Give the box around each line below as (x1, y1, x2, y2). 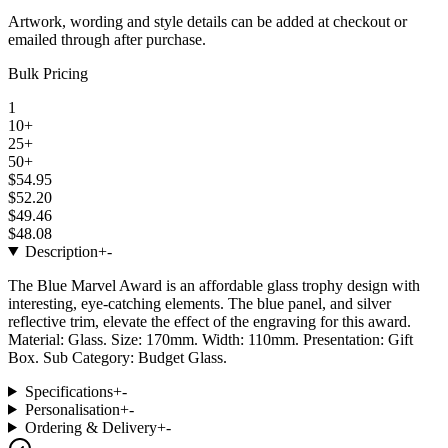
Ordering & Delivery (24, 418, 157, 436)
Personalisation (24, 400, 120, 418)
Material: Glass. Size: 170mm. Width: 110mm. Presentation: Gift (8, 330, 413, 348)
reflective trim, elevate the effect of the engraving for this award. (8, 312, 411, 330)
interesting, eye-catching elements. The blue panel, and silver (8, 294, 391, 312)
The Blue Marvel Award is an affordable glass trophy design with (8, 276, 420, 294)
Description (24, 242, 98, 260)
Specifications (24, 382, 113, 400)
